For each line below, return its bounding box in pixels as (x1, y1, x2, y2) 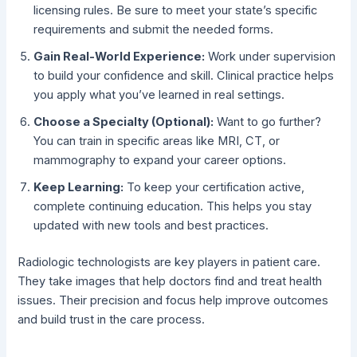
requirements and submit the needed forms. (33, 22, 274, 37)
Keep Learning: (33, 180, 124, 195)
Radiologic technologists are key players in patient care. (18, 255, 321, 270)
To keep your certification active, (124, 180, 305, 195)
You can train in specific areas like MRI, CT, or (33, 134, 280, 149)
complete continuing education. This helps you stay (33, 199, 312, 214)
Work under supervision (205, 49, 336, 65)
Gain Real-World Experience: (33, 49, 206, 65)
